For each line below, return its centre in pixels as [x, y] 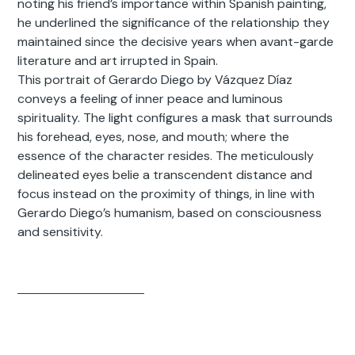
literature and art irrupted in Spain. [118, 61]
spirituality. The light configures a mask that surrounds [176, 118]
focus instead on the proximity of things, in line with [166, 194]
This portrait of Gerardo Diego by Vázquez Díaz [155, 80]
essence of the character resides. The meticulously [166, 156]
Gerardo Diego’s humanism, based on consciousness [170, 213]
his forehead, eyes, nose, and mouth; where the [154, 137]
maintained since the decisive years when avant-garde [176, 42]
